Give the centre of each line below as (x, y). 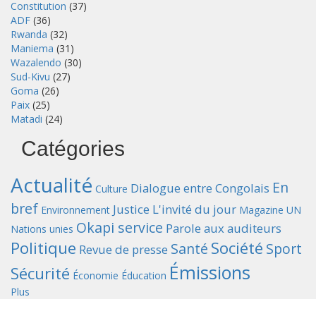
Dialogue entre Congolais (200, 188)
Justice (131, 209)
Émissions (210, 272)
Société (237, 248)
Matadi (26, 119)
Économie (96, 275)
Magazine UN (270, 209)
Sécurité (40, 273)
